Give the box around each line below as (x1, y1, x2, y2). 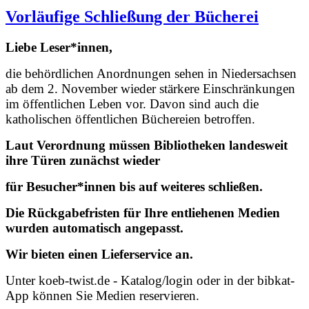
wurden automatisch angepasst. (6, 220, 183, 235)
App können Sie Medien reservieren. (6, 288, 203, 303)
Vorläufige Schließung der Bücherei (6, 7, 259, 26)
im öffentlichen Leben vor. (6, 96, 150, 111)
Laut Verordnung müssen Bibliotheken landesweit (6, 137, 288, 152)
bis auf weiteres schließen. (119, 179, 266, 194)
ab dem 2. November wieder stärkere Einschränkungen (6, 81, 295, 96)
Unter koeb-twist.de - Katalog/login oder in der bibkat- (6, 272, 295, 288)
